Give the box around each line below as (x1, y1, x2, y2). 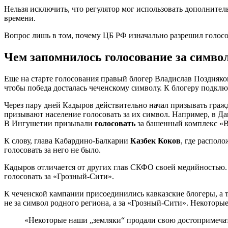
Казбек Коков (130, 136, 181, 146)
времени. (4, 14, 36, 23)
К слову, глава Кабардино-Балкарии (4, 136, 130, 146)
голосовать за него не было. (4, 146, 101, 155)
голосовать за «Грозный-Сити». (4, 172, 114, 181)
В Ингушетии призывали (4, 119, 95, 128)
